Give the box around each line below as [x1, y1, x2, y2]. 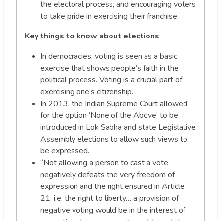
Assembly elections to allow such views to [40, 133, 187, 145]
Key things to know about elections [25, 30, 159, 41]
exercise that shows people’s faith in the [40, 62, 179, 74]
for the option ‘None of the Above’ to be [40, 110, 178, 121]
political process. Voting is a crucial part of [40, 74, 182, 85]
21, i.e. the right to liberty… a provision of [40, 192, 179, 204]
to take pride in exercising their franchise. [40, 10, 179, 22]
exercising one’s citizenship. [40, 86, 133, 97]
